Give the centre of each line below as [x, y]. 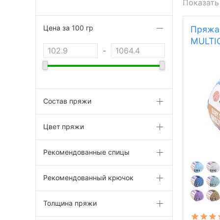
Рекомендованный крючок [88, 178]
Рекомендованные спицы [86, 152]
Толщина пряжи [70, 203]
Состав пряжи [67, 101]
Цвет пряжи [64, 126]
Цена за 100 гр [68, 28]
